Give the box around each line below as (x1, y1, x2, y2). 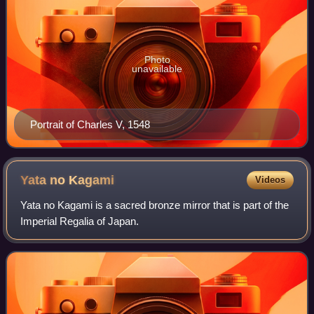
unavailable (132, 63, 182, 75)
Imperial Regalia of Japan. (20, 215, 139, 228)
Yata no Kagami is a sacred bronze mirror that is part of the (20, 199, 289, 212)
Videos (254, 175, 285, 186)
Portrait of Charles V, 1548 (30, 118, 150, 131)
